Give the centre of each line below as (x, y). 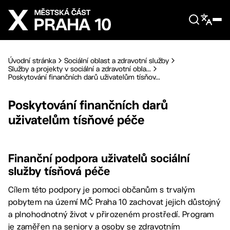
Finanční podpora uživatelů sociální (99, 158)
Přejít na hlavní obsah (58, 8)
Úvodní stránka (32, 61)
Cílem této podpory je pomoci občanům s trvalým (102, 190)
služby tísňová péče (59, 171)
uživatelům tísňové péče (76, 120)
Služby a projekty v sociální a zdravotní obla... (80, 69)
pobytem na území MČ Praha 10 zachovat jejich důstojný (114, 202)
